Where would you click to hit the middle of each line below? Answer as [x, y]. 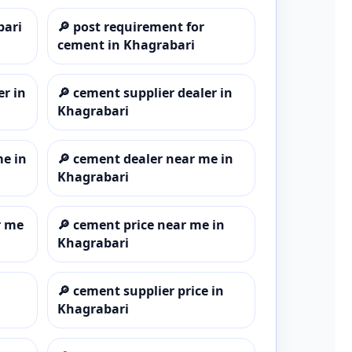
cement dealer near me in [153, 158]
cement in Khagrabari [126, 44]
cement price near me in [148, 224]
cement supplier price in [148, 290]
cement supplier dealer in [152, 92]
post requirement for [138, 26]
